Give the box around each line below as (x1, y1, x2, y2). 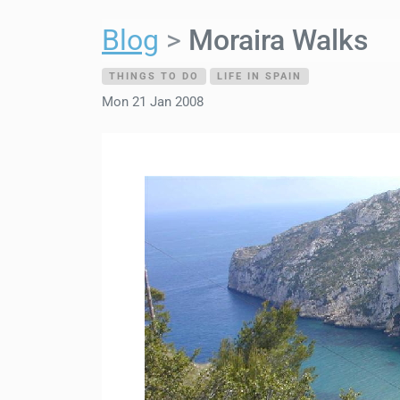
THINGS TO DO (109, 69, 199, 82)
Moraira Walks (188, 22, 368, 57)
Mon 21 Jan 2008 (102, 93, 204, 110)
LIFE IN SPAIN (217, 69, 302, 82)
